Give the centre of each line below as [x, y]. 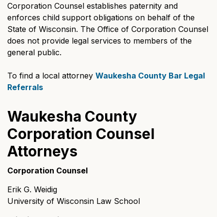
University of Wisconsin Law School [74, 201]
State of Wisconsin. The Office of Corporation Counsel [108, 29]
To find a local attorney [51, 76]
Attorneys [42, 151]
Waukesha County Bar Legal [150, 76]
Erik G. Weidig [32, 189]
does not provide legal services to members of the [100, 41]
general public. [36, 52]
